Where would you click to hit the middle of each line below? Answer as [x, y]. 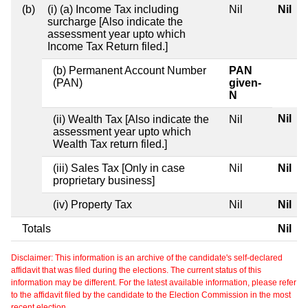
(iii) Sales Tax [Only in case [119, 168]
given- [245, 82]
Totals [36, 228]
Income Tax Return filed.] [108, 46]
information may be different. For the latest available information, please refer [154, 282]
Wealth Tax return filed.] [110, 144]
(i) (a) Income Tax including [113, 9]
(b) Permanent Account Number [130, 70]
